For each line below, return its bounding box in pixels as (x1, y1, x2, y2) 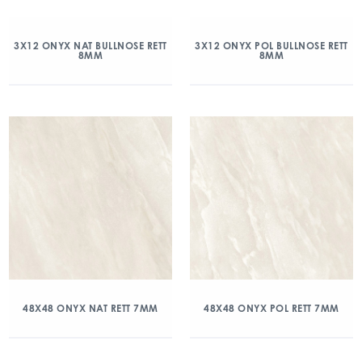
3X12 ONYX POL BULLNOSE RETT (195, 40, 348, 52)
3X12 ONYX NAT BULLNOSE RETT (14, 40, 167, 52)
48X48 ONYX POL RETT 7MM (204, 302, 339, 314)
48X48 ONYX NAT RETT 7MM (23, 302, 158, 314)
